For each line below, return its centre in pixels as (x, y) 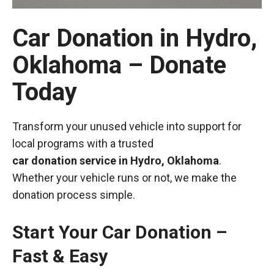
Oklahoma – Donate (119, 65)
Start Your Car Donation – (120, 232)
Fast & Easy (60, 256)
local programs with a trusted (83, 143)
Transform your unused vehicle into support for (127, 126)
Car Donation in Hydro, (135, 38)
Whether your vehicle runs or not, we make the (124, 178)
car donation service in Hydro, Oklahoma (116, 161)
